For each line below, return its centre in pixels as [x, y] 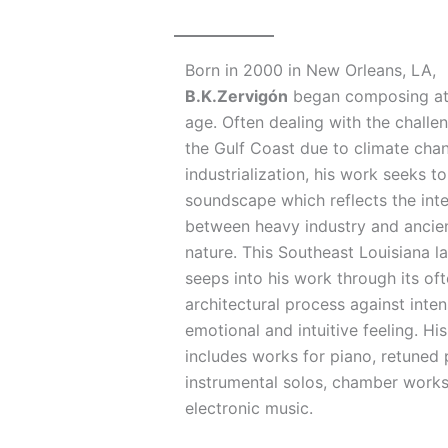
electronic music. [249, 408]
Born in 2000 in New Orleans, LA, [311, 70]
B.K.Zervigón [237, 96]
